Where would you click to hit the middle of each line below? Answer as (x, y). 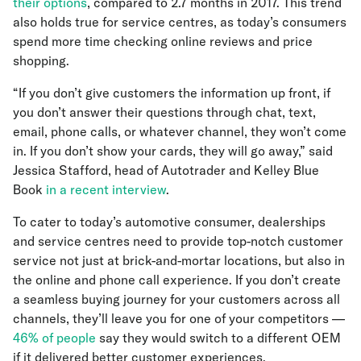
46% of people (54, 338)
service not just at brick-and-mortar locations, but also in (179, 261)
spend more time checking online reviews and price (163, 41)
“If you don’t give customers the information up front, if (172, 93)
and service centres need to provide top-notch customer (178, 241)
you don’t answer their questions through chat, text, (164, 112)
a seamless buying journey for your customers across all (176, 299)
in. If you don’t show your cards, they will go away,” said (173, 151)
